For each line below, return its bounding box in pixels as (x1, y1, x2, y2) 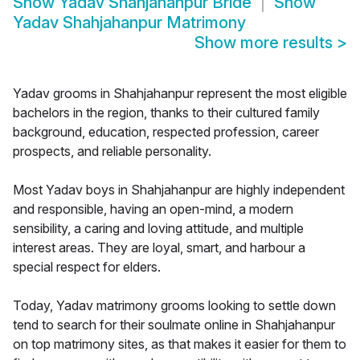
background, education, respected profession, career (13, 124, 319, 141)
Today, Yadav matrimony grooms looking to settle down (13, 297, 336, 314)
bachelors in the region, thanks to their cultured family (13, 104, 320, 121)
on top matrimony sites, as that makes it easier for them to (13, 336, 346, 353)
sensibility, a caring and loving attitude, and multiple (13, 220, 304, 237)
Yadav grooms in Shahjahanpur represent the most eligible (13, 85, 347, 102)
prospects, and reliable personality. (13, 143, 211, 160)
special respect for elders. (13, 259, 161, 276)
